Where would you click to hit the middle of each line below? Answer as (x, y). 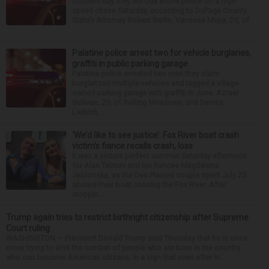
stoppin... (88, 194)
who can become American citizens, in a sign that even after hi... (116, 257)
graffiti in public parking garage (130, 64)
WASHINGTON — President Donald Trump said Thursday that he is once (127, 238)
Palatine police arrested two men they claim (146, 74)
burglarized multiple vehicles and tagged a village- (156, 83)
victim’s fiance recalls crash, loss (132, 146)
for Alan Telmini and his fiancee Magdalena (145, 165)
